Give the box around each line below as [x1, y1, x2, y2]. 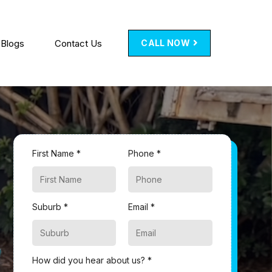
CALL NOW [141, 38, 192, 48]
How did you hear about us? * [32, 254, 152, 265]
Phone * [128, 148, 161, 158]
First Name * [32, 148, 81, 158]
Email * [128, 201, 155, 212]
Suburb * [32, 201, 68, 212]
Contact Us [55, 37, 103, 49]
